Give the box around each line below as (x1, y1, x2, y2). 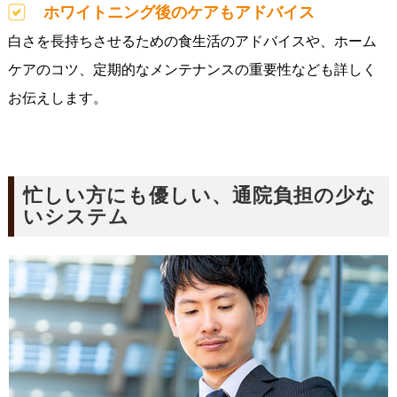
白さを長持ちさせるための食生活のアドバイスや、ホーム (7, 34, 377, 50)
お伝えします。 (7, 90, 107, 106)
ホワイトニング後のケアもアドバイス (43, 4, 315, 22)
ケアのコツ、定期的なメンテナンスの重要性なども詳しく (7, 62, 377, 78)
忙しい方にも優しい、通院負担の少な (22, 185, 377, 207)
